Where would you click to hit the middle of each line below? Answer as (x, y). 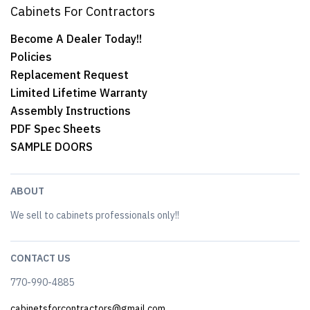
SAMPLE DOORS (52, 147)
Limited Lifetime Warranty (79, 93)
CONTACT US (40, 258)
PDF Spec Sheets (56, 129)
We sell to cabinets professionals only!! (95, 215)
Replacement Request (70, 75)
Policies (31, 57)
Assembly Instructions (71, 111)
